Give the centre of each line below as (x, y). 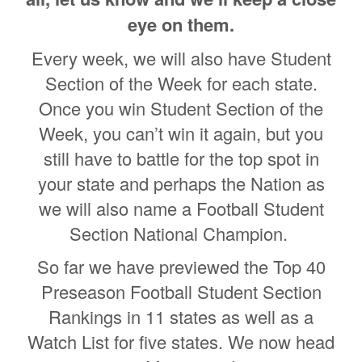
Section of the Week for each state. (181, 82)
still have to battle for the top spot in (181, 158)
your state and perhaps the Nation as (181, 183)
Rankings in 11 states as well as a (181, 316)
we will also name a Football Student (181, 208)
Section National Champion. (181, 233)
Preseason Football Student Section (181, 291)
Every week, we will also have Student (181, 57)
